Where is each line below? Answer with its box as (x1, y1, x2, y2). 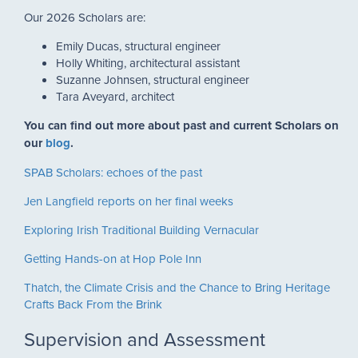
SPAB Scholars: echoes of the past (24, 163, 202, 181)
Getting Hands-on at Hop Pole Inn (24, 249, 201, 267)
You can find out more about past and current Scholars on (24, 116, 339, 134)
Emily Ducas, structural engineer (56, 37, 221, 54)
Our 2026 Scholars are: (24, 8, 145, 26)
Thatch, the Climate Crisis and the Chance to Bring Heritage (24, 278, 330, 296)
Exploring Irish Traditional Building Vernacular (24, 221, 259, 238)
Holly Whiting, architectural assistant (56, 54, 240, 71)
